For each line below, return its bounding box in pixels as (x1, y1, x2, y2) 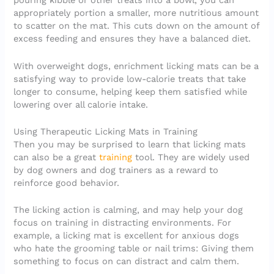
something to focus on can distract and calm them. (13, 256, 240, 267)
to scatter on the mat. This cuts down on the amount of (13, 20, 260, 32)
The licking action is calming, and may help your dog (13, 204, 243, 216)
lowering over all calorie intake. (13, 98, 149, 110)
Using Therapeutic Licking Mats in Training (13, 126, 198, 138)
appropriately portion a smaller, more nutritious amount (13, 7, 259, 19)
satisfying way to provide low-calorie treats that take (13, 73, 246, 84)
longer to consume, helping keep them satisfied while (13, 86, 248, 97)
